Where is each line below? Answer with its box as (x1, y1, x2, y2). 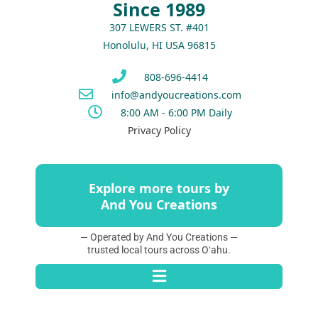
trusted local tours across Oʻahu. (87, 243, 231, 256)
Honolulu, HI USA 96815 (102, 38, 216, 52)
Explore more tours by (89, 179, 229, 197)
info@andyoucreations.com (111, 87, 241, 102)
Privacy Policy (127, 123, 191, 137)
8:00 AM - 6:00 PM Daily (120, 105, 232, 119)
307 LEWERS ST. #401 (109, 20, 209, 34)
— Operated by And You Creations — (80, 231, 238, 243)
